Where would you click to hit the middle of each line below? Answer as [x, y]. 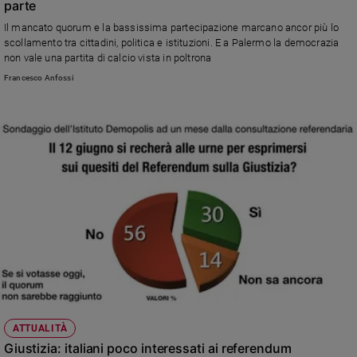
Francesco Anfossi [39, 78]
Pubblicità [50, 164]
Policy [31, 18]
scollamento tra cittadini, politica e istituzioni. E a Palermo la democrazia [171, 42]
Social [30, 290]
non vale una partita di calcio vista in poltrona [108, 57]
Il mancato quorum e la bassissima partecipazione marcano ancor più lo [171, 27]
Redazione [51, 244]
